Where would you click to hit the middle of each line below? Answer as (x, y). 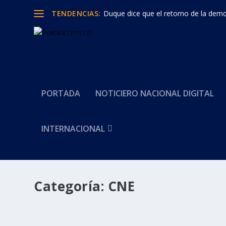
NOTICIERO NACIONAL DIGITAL (155, 93)
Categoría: (71, 186)
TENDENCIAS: (76, 13)
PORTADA (61, 93)
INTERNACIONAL (73, 129)
